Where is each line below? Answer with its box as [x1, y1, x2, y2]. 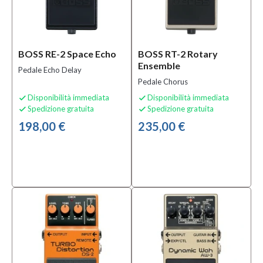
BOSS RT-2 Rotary [138, 48, 218, 59]
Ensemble [138, 60, 180, 71]
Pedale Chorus [138, 77, 188, 86]
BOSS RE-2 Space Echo [18, 48, 116, 59]
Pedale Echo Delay [18, 65, 82, 75]
